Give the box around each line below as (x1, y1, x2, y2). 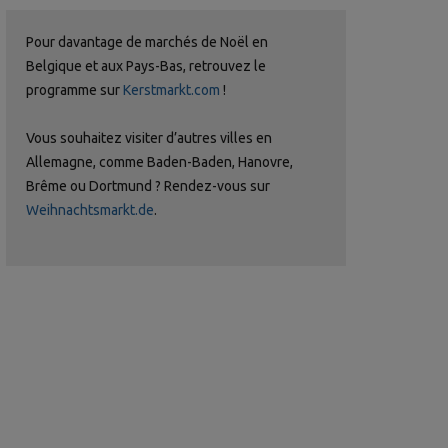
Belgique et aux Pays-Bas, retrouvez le (26, 57, 266, 74)
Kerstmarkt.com (123, 81, 220, 98)
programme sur (26, 81, 123, 98)
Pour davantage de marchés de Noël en (26, 33, 268, 50)
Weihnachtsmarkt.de (26, 201, 154, 218)
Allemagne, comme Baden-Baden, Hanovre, (26, 153, 293, 170)
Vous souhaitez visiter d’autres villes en (26, 129, 272, 146)
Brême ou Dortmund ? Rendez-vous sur (26, 177, 270, 194)
